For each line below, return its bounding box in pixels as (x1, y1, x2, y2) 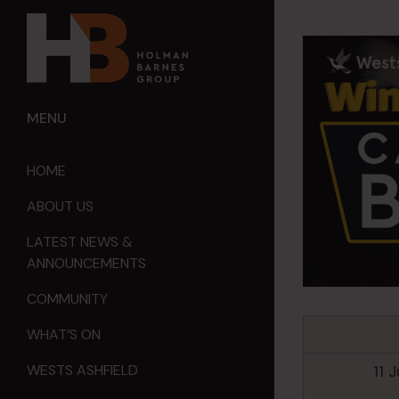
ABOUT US (27, 197, 94, 216)
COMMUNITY (27, 289, 108, 309)
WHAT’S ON (27, 325, 101, 345)
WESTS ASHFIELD (27, 361, 138, 380)
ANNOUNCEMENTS (27, 254, 146, 273)
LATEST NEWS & (27, 232, 133, 252)
